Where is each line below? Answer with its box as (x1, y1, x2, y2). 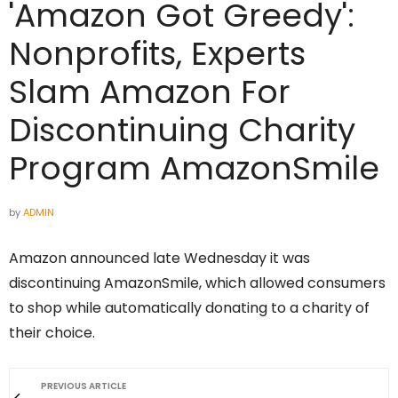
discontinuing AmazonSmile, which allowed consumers (9, 273, 386, 294)
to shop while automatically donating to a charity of (9, 298, 370, 319)
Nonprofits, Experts (9, 31, 306, 77)
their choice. (9, 322, 95, 344)
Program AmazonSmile (9, 146, 379, 192)
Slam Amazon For (9, 69, 291, 115)
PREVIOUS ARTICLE (41, 379, 126, 394)
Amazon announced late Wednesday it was (9, 248, 310, 269)
